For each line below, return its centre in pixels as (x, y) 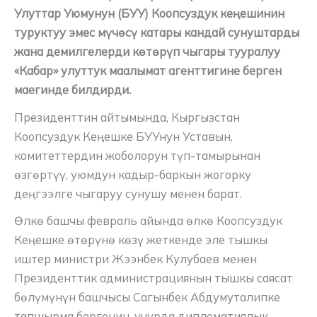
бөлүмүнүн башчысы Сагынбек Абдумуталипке (147, 298)
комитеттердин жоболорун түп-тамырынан (137, 155)
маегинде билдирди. (73, 90)
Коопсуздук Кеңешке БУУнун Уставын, (123, 136)
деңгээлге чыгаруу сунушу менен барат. (128, 194)
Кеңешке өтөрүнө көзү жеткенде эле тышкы (141, 240)
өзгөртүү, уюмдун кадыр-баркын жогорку (133, 174)
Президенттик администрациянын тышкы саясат (154, 278)
